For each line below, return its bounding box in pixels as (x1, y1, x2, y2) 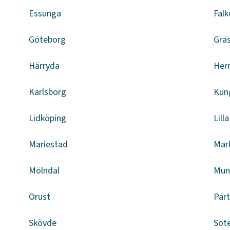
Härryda (29, 60, 60, 72)
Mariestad (29, 138, 68, 151)
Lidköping (29, 112, 66, 125)
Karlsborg (29, 86, 66, 99)
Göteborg (29, 33, 66, 46)
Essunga (29, 7, 61, 20)
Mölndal (29, 164, 60, 177)
